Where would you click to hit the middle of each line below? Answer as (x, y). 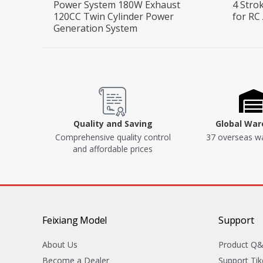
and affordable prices (113, 149)
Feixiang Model (75, 220)
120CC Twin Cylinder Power (114, 17)
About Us (60, 245)
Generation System (96, 28)
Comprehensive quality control (113, 137)
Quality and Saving (113, 124)
